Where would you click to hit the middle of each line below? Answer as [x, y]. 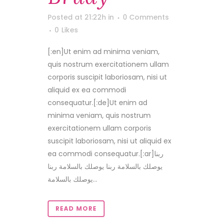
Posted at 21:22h [77, 17]
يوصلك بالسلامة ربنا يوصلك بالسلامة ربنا [105, 166]
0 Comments [146, 17]
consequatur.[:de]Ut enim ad [97, 103]
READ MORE [76, 208]
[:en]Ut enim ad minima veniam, [104, 52]
